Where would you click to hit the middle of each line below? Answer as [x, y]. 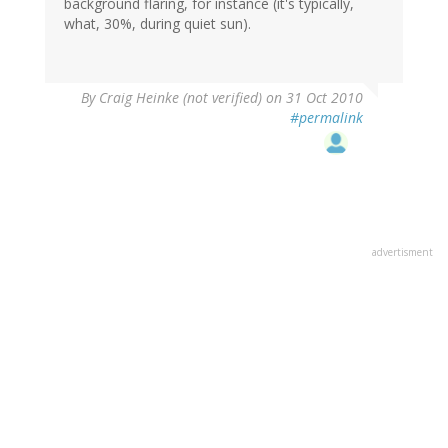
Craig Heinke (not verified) [180, 98]
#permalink [326, 118]
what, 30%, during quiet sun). [157, 24]
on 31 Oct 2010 [312, 98]
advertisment [402, 252]
